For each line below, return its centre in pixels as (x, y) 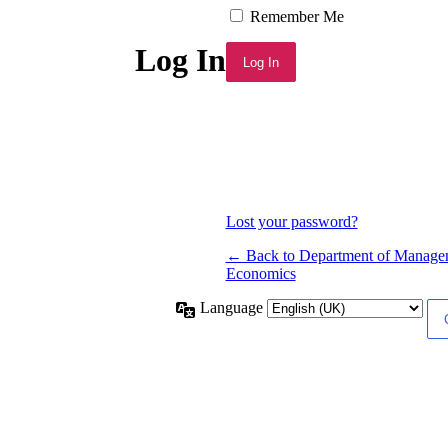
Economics (260, 274)
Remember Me (296, 17)
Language (233, 308)
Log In (180, 59)
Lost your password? (291, 222)
